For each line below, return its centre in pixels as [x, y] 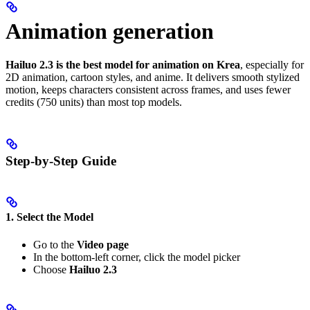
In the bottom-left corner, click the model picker [137, 257]
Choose [51, 269]
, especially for [272, 65]
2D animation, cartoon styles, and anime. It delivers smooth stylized [153, 77]
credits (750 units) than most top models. [94, 102]
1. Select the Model [49, 217]
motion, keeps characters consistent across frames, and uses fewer [148, 90]
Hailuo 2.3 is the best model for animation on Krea [123, 65]
